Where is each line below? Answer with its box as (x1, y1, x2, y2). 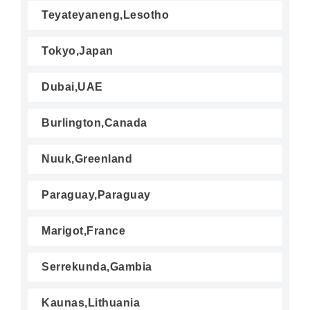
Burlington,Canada (42, 117, 147, 129)
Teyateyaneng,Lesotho (42, 9, 169, 21)
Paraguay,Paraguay (42, 189, 151, 201)
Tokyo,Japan (42, 45, 113, 57)
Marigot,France (42, 225, 125, 237)
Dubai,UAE (42, 81, 103, 93)
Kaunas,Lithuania (42, 297, 140, 309)
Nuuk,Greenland (42, 153, 132, 165)
